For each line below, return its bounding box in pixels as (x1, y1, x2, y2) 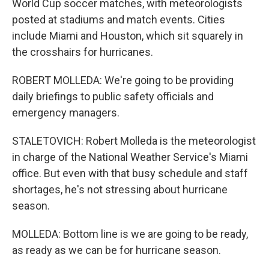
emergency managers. (12, 106, 119, 119)
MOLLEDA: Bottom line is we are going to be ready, (12, 228, 248, 240)
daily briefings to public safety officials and (12, 90, 214, 103)
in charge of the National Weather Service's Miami (12, 151, 248, 163)
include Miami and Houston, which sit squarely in (12, 29, 243, 42)
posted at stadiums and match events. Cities (12, 13, 225, 26)
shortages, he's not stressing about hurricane (12, 183, 228, 196)
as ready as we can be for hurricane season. (12, 244, 221, 256)
